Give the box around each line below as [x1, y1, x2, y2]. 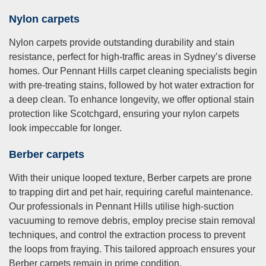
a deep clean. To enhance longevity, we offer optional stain [9, 94, 254, 105]
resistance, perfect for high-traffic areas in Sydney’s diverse [9, 52, 256, 62]
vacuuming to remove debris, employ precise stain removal [9, 216, 255, 226]
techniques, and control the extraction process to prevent [9, 230, 245, 240]
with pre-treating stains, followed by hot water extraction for [9, 80, 254, 91]
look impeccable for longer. [9, 123, 122, 134]
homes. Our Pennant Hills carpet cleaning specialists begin [9, 66, 257, 77]
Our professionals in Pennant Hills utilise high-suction [9, 201, 234, 212]
